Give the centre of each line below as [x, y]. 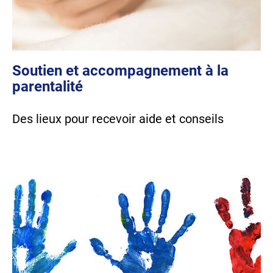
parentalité [48, 86]
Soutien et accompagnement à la [120, 70]
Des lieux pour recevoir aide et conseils [118, 119]
